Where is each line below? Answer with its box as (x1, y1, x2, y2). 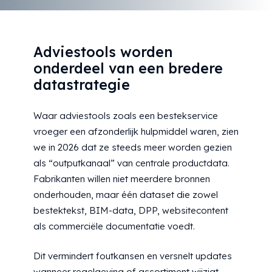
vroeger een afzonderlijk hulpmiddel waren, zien (33, 126, 239, 138)
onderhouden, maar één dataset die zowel (33, 189, 218, 201)
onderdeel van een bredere (33, 59, 223, 78)
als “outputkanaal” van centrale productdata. (33, 157, 229, 169)
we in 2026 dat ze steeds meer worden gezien (33, 141, 232, 154)
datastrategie (33, 76, 130, 94)
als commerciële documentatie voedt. (33, 220, 195, 233)
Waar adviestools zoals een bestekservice (33, 110, 218, 122)
